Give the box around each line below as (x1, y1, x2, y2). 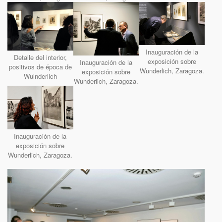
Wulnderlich (23, 71, 57, 81)
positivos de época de (8, 61, 72, 71)
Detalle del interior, (13, 52, 67, 62)
